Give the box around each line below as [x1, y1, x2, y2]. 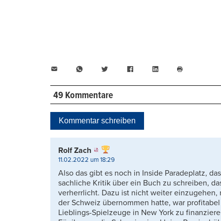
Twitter [108, 64, 132, 74]
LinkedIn [158, 64, 188, 74]
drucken [179, 80, 202, 88]
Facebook [133, 64, 168, 74]
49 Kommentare [53, 89, 113, 102]
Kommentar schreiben [59, 116, 136, 125]
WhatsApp [83, 64, 119, 74]
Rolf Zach [58, 145, 91, 155]
